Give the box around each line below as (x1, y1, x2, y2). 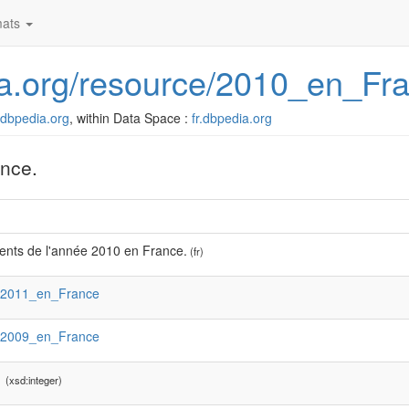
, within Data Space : (69, 109, 192, 127)
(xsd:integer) (3, 372, 62, 387)
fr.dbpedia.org (192, 109, 272, 127)
